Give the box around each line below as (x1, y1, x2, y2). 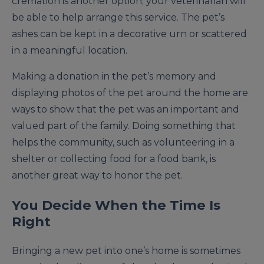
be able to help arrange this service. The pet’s (12, 11, 225, 23)
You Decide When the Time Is (12, 197, 220, 214)
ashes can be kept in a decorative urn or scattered (12, 28, 247, 39)
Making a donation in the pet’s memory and (12, 70, 216, 82)
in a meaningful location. (12, 44, 127, 56)
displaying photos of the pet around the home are (12, 87, 248, 98)
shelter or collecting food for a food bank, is (12, 153, 216, 164)
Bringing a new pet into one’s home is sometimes (12, 245, 240, 257)
